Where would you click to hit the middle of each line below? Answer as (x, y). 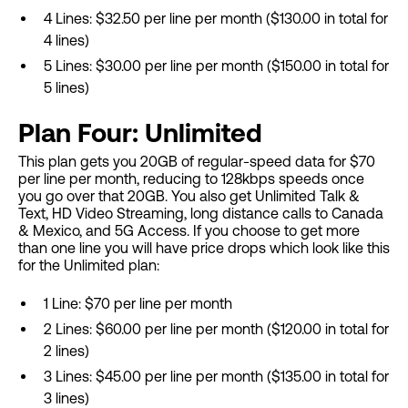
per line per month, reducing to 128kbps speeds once (191, 179)
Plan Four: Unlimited (140, 133)
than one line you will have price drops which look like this (204, 248)
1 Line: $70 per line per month (138, 304)
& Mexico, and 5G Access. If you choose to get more (189, 231)
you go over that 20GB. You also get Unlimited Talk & (189, 196)
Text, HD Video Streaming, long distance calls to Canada (201, 214)
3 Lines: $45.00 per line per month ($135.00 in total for (216, 377)
